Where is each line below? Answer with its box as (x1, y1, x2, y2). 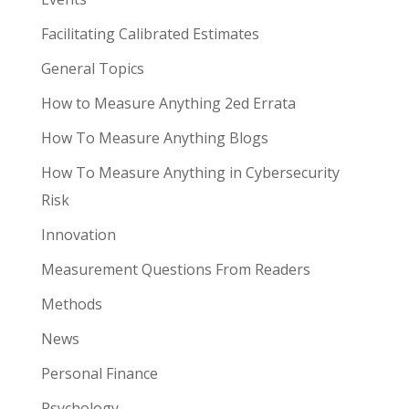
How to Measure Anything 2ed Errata (40, 93, 296, 113)
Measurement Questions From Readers (40, 259, 310, 279)
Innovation (40, 225, 116, 245)
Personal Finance (40, 363, 158, 383)
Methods (40, 294, 102, 314)
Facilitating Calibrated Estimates (40, 24, 259, 44)
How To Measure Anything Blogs (40, 128, 268, 148)
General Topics (40, 58, 144, 79)
